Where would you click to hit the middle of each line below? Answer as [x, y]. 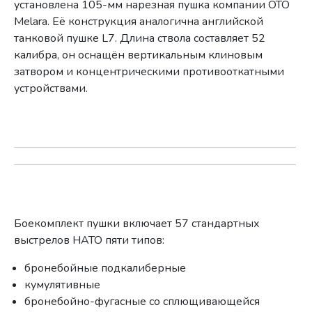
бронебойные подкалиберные [106, 268]
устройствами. [51, 88]
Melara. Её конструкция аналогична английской [139, 21]
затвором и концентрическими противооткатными [149, 71]
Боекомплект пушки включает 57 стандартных [137, 223]
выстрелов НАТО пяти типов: [89, 240]
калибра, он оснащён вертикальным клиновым [139, 55]
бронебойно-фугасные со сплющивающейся [142, 301]
